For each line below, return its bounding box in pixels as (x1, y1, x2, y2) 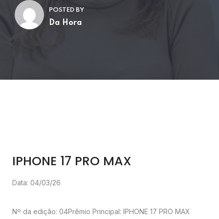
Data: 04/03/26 (12, 178, 61, 187)
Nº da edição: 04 (12, 207, 68, 216)
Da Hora (49, 19, 82, 27)
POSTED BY (49, 7, 84, 13)
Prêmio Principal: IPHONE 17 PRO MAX (68, 207, 190, 216)
